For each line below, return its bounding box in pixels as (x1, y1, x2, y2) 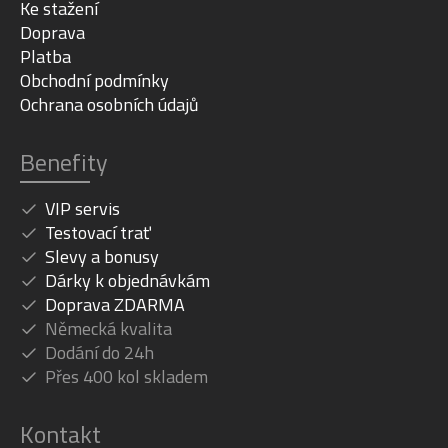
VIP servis (45, 195, 120, 223)
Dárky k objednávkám (45, 267, 210, 295)
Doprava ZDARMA (45, 291, 185, 319)
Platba (20, 43, 71, 71)
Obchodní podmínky (20, 67, 169, 95)
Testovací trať (45, 219, 151, 247)
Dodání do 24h (45, 339, 154, 367)
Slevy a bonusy (45, 243, 159, 271)
